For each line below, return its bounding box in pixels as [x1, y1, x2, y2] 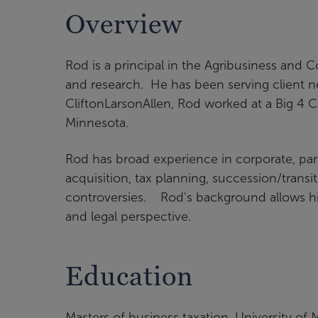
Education [65, 261, 193, 292]
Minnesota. [65, 116, 128, 131]
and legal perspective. [65, 209, 194, 224]
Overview [65, 9, 182, 40]
